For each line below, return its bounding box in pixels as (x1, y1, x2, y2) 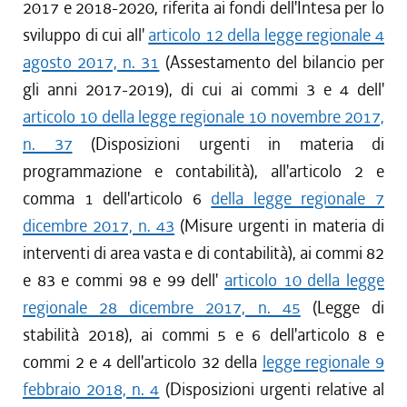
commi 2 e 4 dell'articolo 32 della (23, 351, 263, 373)
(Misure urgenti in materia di (174, 214, 384, 237)
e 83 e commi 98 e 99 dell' (23, 269, 225, 292)
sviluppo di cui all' (23, 24, 149, 46)
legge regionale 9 (262, 351, 385, 373)
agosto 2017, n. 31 (23, 51, 160, 74)
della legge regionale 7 (211, 187, 385, 210)
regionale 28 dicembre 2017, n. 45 (23, 296, 301, 319)
